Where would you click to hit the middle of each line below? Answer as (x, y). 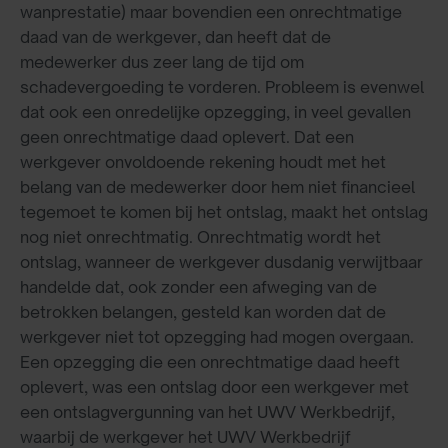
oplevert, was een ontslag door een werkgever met (214, 387)
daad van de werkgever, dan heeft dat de (175, 37)
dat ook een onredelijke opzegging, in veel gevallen (215, 112)
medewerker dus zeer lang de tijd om (162, 62)
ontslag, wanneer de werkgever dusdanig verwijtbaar (221, 262)
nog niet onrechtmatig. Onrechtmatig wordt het (200, 237)
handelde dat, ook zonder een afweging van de (198, 287)
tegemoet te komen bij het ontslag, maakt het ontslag (224, 212)
